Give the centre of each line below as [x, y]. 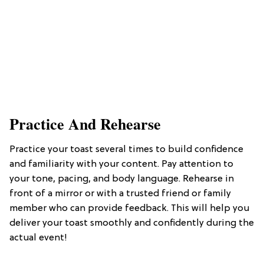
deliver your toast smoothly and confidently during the [132, 223]
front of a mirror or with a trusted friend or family [120, 194]
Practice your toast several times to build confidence [126, 149]
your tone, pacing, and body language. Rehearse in [122, 179]
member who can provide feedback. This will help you [129, 208]
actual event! [38, 238]
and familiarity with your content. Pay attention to [121, 164]
